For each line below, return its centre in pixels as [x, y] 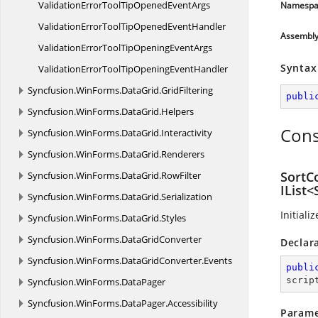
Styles [174, 218]
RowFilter [181, 175]
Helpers [177, 111]
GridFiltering [187, 90]
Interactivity [187, 133]
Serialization [187, 197]
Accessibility [193, 303]
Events [218, 261]
